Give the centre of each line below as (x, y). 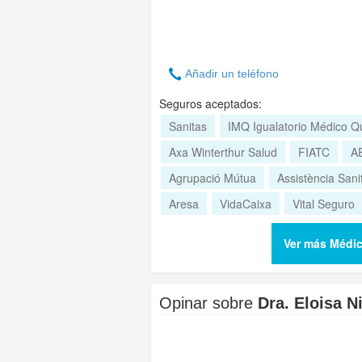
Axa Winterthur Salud (223, 152)
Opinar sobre (208, 303)
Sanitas (188, 126)
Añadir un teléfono (232, 74)
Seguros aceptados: (210, 103)
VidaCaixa (246, 204)
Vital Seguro (324, 204)
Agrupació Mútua (213, 178)
